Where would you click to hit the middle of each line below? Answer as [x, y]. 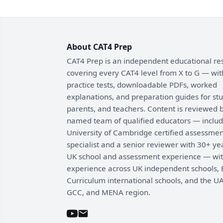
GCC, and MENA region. [109, 192]
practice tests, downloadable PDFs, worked [142, 84]
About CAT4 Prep [99, 47]
